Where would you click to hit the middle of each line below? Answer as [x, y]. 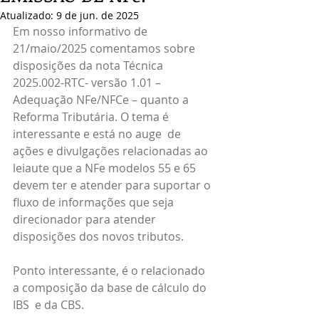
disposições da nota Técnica [89, 66]
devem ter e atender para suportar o [113, 185]
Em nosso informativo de [82, 31]
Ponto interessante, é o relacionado [110, 271]
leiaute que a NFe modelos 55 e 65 [107, 168]
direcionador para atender [86, 219]
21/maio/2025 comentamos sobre [105, 48]
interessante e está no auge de [98, 134]
